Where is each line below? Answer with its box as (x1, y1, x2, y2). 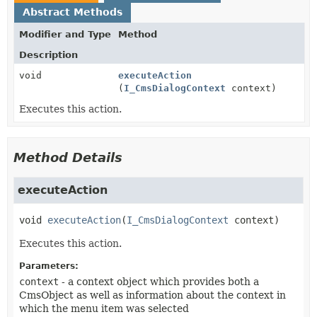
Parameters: (19, 260, 79, 271)
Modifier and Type (19, 28, 111, 40)
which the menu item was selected (19, 302, 189, 314)
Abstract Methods (23, 6, 122, 18)
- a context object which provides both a (59, 275, 259, 287)
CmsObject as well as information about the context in (19, 289, 286, 301)
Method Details (13, 149, 122, 165)
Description (19, 49, 78, 60)
